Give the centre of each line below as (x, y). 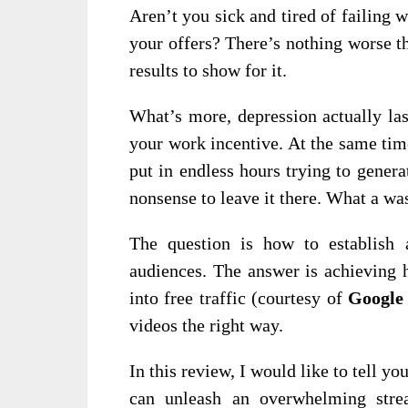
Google (376, 298)
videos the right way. (206, 325)
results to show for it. (208, 70)
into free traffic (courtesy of (239, 298)
